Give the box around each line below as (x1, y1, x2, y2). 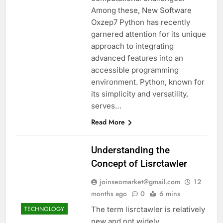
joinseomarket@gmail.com (99, 176, 180, 187)
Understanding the (91, 144, 170, 156)
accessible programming (91, 65, 179, 75)
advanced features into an (91, 53, 183, 63)
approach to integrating (91, 41, 174, 51)
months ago (91, 188, 127, 199)
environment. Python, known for (91, 77, 205, 87)
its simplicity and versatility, (91, 89, 188, 99)
